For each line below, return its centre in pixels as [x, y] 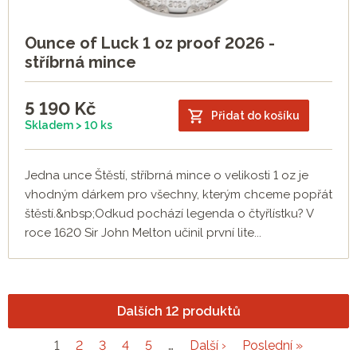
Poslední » [273, 346]
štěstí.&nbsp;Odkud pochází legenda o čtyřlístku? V [169, 214]
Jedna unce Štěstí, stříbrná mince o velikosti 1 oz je [167, 176]
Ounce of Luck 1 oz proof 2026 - [150, 43]
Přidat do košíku [255, 115]
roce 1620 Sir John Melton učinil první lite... [143, 233]
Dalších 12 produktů [178, 311]
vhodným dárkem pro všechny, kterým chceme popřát [178, 195]
